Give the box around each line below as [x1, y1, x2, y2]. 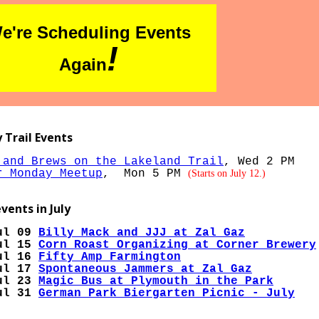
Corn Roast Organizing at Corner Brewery [38, 239, 316, 251]
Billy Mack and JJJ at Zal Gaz [38, 226, 245, 239]
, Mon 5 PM [103, 167, 188, 180]
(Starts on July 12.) [188, 168, 266, 179]
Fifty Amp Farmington [38, 251, 181, 263]
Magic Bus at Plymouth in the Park [38, 275, 273, 288]
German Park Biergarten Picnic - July [38, 287, 295, 300]
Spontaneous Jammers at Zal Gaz [38, 263, 252, 276]
